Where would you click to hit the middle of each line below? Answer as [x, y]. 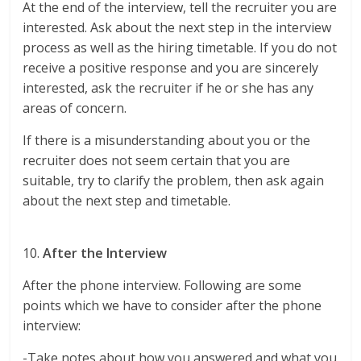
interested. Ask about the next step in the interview [177, 28]
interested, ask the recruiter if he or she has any [168, 88]
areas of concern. [75, 108]
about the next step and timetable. [127, 201]
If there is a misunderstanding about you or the [167, 141]
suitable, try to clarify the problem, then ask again [174, 181]
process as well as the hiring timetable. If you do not [180, 48]
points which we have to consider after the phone [172, 306]
